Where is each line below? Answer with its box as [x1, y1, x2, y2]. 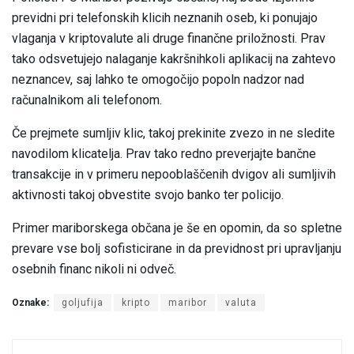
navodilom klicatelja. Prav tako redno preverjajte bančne [12, 146, 316, 162]
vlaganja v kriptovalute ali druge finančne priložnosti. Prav [12, 31, 326, 47]
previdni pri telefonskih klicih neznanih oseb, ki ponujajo [12, 10, 318, 26]
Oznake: [12, 297, 49, 309]
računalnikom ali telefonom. [12, 92, 162, 108]
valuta [225, 297, 257, 309]
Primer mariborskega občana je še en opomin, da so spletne [12, 220, 342, 236]
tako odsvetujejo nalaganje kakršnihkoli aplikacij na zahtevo [12, 51, 336, 67]
